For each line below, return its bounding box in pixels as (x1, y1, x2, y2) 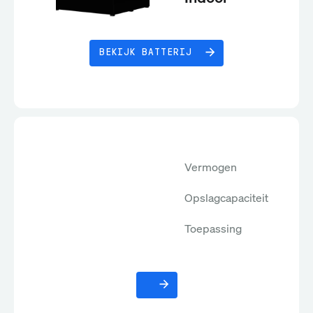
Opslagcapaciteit (184, 189, 268, 205)
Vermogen (184, 159, 237, 175)
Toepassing (184, 220, 242, 236)
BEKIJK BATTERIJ (99, 48, 192, 58)
